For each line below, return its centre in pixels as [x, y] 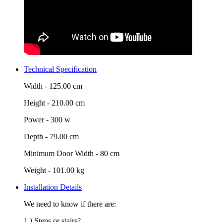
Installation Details [53, 187]
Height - [38, 103]
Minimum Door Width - [62, 153]
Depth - [37, 137]
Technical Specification [60, 69]
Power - [37, 120]
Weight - [38, 170]
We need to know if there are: [70, 204]
